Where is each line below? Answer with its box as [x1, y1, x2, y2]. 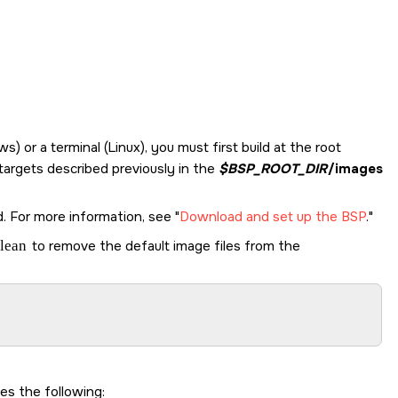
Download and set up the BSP [179, 207, 366, 226]
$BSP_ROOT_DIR [218, 159, 327, 178]
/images [328, 159, 383, 178]
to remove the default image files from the [28, 236, 300, 255]
